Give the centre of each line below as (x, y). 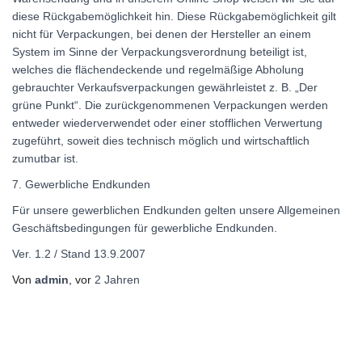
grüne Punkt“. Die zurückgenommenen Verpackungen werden (170, 105)
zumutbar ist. (45, 158)
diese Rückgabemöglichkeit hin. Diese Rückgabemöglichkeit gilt (174, 16)
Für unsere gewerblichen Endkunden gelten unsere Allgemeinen (176, 210)
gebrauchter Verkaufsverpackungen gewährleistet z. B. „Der (165, 87)
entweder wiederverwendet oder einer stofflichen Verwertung (167, 122)
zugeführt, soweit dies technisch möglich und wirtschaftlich (161, 140)
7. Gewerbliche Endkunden (81, 184)
